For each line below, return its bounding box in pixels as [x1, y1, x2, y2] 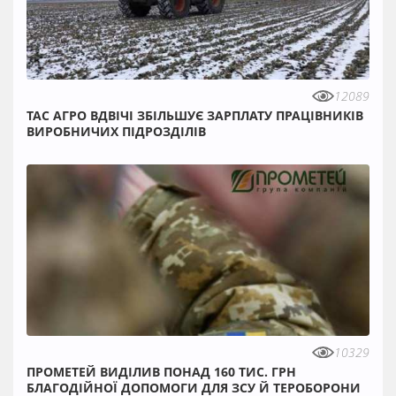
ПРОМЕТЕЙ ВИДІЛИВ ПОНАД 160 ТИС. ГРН [27, 363, 296, 381]
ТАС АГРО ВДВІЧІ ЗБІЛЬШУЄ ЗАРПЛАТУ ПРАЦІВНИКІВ [27, 107, 363, 124]
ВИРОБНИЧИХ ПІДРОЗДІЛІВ [27, 123, 206, 140]
